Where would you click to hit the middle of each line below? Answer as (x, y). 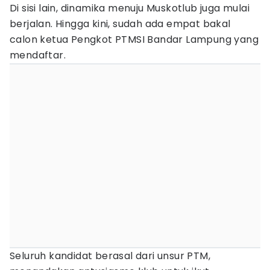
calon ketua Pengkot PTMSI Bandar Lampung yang (134, 39)
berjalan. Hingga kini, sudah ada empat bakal (120, 24)
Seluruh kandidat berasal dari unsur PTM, (110, 256)
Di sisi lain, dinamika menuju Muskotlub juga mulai (130, 8)
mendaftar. (38, 55)
